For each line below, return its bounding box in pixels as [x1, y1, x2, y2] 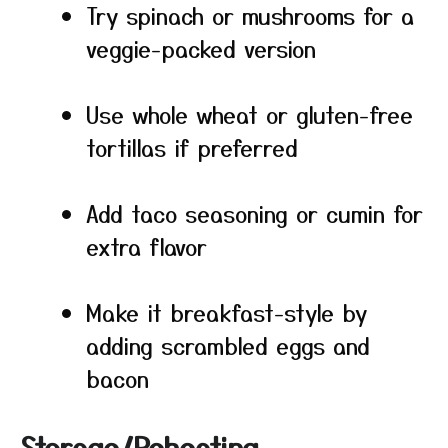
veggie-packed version [86, 32, 316, 64]
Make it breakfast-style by [86, 296, 367, 328]
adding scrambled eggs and [86, 329, 370, 361]
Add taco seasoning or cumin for [86, 197, 423, 229]
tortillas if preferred [86, 131, 298, 163]
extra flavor [86, 230, 207, 262]
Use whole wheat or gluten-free [86, 98, 413, 130]
